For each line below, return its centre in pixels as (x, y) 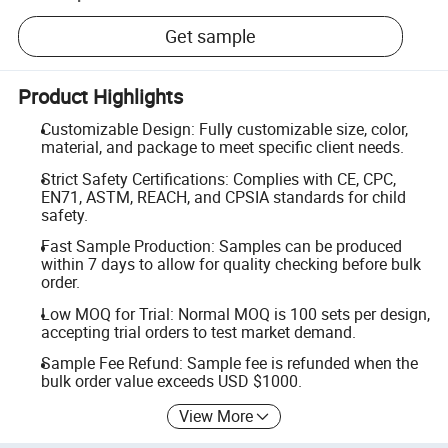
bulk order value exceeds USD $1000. (171, 381)
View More (216, 415)
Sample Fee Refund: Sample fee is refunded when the (229, 363)
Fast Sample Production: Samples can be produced (221, 246)
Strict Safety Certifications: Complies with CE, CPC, (218, 178)
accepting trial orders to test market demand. (198, 331)
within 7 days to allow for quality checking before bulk (230, 264)
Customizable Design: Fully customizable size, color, (224, 129)
